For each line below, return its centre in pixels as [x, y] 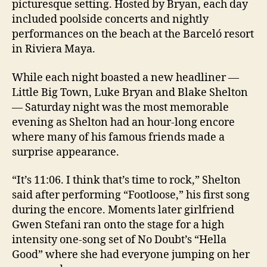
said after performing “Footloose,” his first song [131, 195]
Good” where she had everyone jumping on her [131, 255]
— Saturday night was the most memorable [120, 107]
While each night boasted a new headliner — [125, 77]
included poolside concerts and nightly [110, 20]
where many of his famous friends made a [118, 137]
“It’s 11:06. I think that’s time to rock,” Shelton [126, 181]
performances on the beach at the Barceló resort [133, 35]
